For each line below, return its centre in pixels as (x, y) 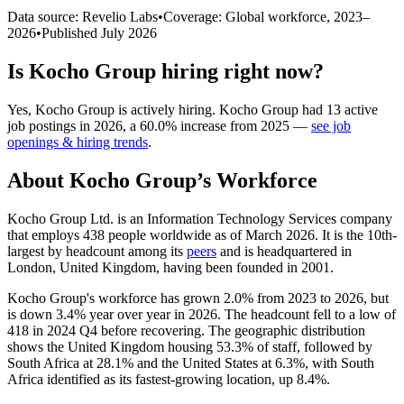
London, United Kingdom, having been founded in (154, 267)
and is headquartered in (284, 251)
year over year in (137, 314)
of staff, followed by (313, 346)
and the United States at (204, 363)
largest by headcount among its (97, 251)
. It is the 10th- (356, 234)
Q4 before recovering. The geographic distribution (220, 330)
